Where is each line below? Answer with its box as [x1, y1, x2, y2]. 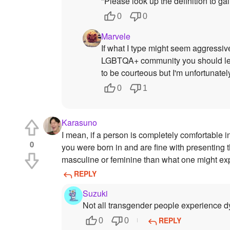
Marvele [101, 30, 130, 42]
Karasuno [62, 117, 97, 129]
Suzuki [83, 187, 108, 199]
